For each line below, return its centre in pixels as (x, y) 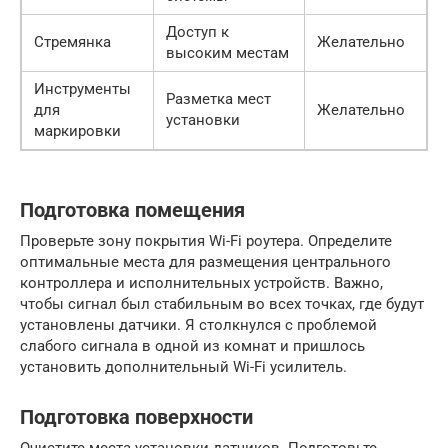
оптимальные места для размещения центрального (205, 262)
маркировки (77, 131)
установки (203, 120)
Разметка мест (218, 99)
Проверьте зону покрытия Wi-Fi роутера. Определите (206, 241)
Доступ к (197, 32)
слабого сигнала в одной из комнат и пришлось (192, 346)
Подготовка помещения (132, 211)
